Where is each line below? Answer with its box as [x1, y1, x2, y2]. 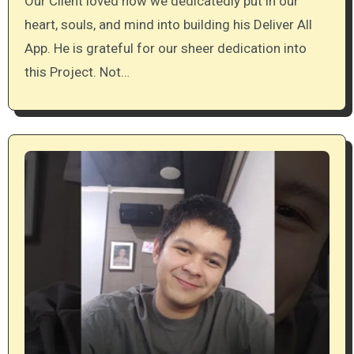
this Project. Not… [24, 63, 130, 80]
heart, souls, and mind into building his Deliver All [24, 16, 312, 32]
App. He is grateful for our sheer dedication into [24, 40, 307, 56]
